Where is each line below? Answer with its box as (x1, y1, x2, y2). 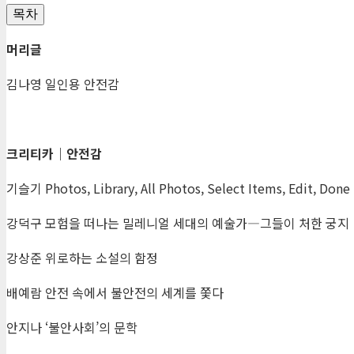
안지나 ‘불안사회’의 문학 (6, 317, 137, 337)
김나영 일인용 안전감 (6, 73, 119, 93)
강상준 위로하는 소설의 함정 (6, 247, 158, 267)
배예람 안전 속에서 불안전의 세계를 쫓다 (6, 282, 224, 302)
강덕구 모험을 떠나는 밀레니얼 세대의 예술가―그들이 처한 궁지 (6, 213, 349, 232)
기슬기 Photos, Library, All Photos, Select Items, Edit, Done (6, 178, 350, 198)
